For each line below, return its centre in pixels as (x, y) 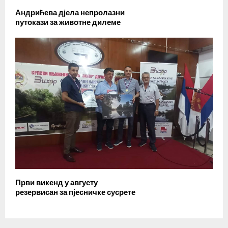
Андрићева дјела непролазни (70, 12)
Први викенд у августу (56, 183)
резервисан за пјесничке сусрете (75, 193)
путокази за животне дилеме (68, 22)
